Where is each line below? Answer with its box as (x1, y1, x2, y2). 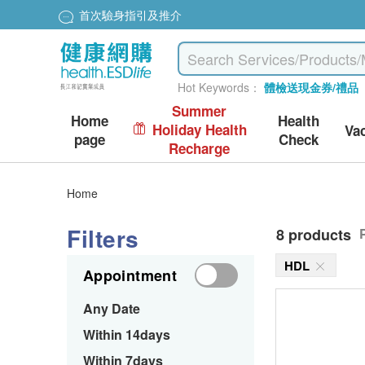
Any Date (83, 299, 140, 318)
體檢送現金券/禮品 (264, 79, 359, 95)
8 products (276, 224, 351, 245)
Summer (172, 101, 227, 121)
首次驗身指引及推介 (79, 7, 182, 24)
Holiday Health (152, 120, 247, 139)
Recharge (169, 139, 231, 158)
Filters (67, 222, 139, 255)
